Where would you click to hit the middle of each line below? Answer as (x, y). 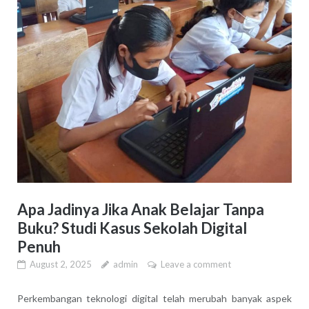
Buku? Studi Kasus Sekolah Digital (132, 228)
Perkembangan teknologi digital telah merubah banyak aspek (154, 299)
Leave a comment (196, 265)
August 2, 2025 (60, 265)
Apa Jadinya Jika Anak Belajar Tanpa (140, 210)
